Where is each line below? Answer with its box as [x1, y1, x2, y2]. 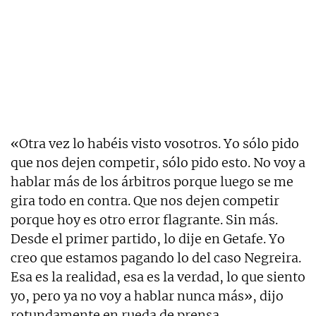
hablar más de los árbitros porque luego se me [11, 174, 293, 190]
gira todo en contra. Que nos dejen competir [11, 193, 279, 209]
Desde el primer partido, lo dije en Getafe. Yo [11, 231, 285, 248]
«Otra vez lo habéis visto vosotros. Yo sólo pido [11, 135, 299, 152]
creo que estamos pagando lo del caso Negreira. [11, 250, 301, 267]
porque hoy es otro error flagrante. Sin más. [11, 212, 278, 229]
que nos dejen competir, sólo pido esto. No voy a [11, 154, 305, 171]
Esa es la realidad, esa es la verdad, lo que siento [11, 269, 305, 286]
